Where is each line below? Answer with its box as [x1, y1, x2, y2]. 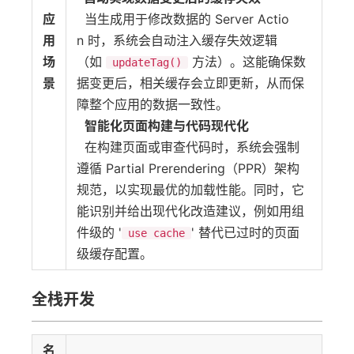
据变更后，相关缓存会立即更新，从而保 [77, 75, 304, 91]
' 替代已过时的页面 [191, 224, 300, 240]
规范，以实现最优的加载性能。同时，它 [77, 182, 304, 198]
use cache [128, 227, 186, 239]
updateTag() [112, 56, 183, 69]
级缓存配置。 [77, 246, 153, 262]
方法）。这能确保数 [188, 54, 307, 70]
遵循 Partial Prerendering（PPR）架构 [77, 160, 299, 176]
